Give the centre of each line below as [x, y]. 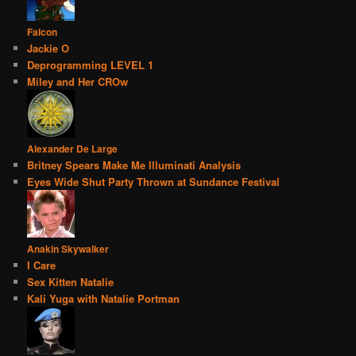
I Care [42, 265]
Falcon [43, 32]
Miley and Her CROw [78, 82]
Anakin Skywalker [68, 249]
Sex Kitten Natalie [71, 282]
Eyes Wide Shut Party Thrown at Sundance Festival [154, 182]
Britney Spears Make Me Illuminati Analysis [134, 165]
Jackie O [48, 48]
